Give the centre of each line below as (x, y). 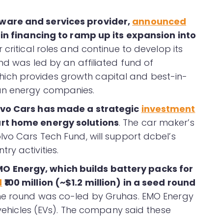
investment (168, 109)
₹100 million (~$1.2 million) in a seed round (99, 183)
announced (159, 22)
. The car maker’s (156, 123)
